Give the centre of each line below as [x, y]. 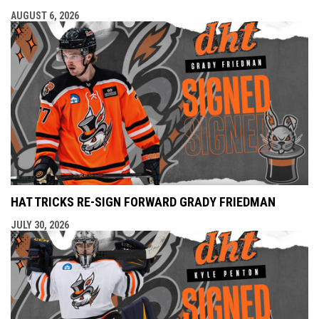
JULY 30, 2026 [40, 225]
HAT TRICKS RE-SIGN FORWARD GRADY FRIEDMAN [143, 202]
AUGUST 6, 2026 [45, 16]
